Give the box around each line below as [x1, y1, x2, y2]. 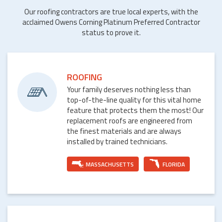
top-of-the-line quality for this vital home [67, 94, 201, 106]
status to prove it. [81, 27, 141, 39]
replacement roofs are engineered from [67, 115, 192, 127]
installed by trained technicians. [67, 136, 167, 148]
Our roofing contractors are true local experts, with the [24, 6, 198, 18]
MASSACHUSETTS [86, 159, 134, 169]
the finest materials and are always [67, 125, 181, 137]
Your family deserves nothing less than [67, 84, 191, 96]
